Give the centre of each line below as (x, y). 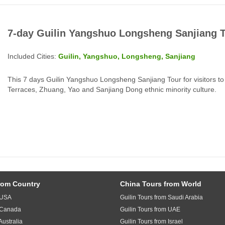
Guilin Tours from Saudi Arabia (161, 197)
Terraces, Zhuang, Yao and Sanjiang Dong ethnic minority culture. (112, 89)
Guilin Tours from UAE (150, 209)
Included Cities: (33, 56)
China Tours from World (161, 184)
